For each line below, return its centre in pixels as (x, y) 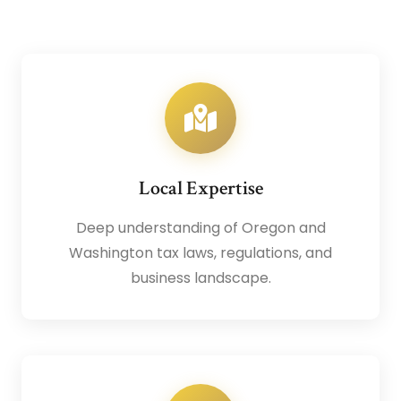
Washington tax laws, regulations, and (200, 253)
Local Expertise (200, 189)
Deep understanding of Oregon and (200, 228)
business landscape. (200, 278)
